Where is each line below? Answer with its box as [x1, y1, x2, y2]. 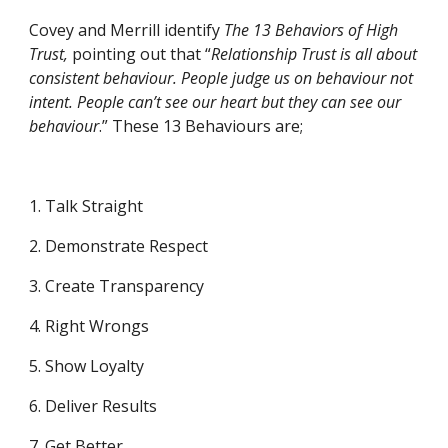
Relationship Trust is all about [211, 43, 418, 65]
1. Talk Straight [29, 195, 144, 217]
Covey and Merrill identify [29, 19, 225, 41]
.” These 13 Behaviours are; [99, 115, 304, 137]
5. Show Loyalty [29, 355, 145, 377]
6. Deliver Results [29, 395, 158, 417]
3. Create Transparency [29, 275, 205, 297]
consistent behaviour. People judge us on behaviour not [29, 67, 414, 89]
